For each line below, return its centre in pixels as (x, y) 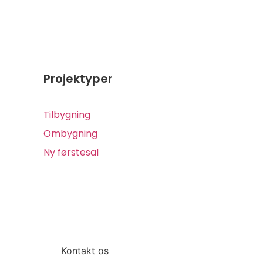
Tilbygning (67, 114)
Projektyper (78, 79)
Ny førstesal (71, 152)
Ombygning (70, 133)
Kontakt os (85, 250)
